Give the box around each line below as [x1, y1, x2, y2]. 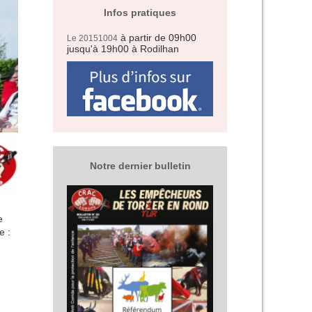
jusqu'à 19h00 [67, 43, 129, 55]
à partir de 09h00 [118, 32, 196, 44]
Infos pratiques [104, 7, 176, 19]
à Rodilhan [129, 43, 179, 55]
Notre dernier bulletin [89, 160, 191, 172]
